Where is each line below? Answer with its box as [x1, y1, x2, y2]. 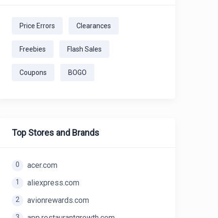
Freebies [19, 45, 46, 53]
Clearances [76, 22, 111, 30]
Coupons [19, 69, 47, 76]
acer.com [27, 161, 57, 170]
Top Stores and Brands [12, 127, 99, 138]
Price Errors [19, 22, 55, 30]
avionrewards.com [27, 196, 89, 205]
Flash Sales [67, 45, 102, 53]
